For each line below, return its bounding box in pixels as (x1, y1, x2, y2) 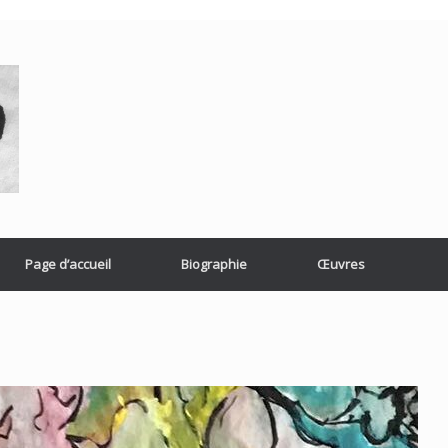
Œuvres (316, 255, 365, 273)
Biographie (180, 255, 247, 273)
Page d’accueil (24, 255, 111, 273)
